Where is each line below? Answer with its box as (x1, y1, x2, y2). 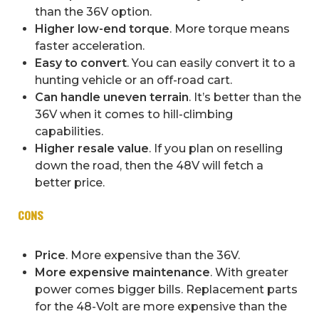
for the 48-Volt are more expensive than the (35, 300, 287, 314)
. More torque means (169, 22, 290, 36)
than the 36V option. (35, 5, 152, 19)
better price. (35, 176, 105, 190)
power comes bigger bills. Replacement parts (35, 283, 298, 297)
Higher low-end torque (35, 22, 169, 36)
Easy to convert (35, 56, 127, 70)
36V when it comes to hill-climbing (35, 108, 233, 122)
